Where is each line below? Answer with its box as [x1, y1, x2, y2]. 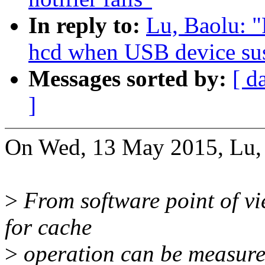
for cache [5, 214, 92, 240]
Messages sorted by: [28, 66, 232, 92]
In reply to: [28, 12, 146, 38]
